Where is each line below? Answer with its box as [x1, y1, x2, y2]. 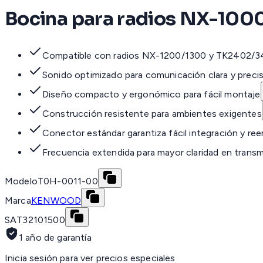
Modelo [5, 176, 38, 187]
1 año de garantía [19, 232, 92, 244]
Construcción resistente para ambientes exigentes [42, 108, 262, 120]
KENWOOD [31, 195, 81, 207]
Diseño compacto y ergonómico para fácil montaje [42, 89, 261, 100]
